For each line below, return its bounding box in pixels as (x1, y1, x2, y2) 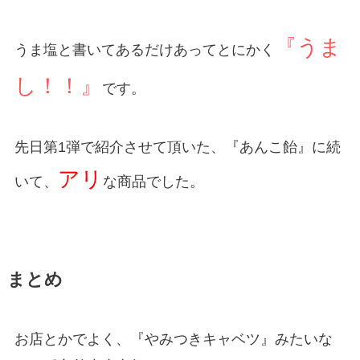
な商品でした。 (102, 174, 204, 190)
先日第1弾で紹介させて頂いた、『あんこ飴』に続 (14, 139, 341, 156)
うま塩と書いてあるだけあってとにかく (14, 42, 275, 59)
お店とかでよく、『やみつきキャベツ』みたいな (14, 331, 333, 348)
